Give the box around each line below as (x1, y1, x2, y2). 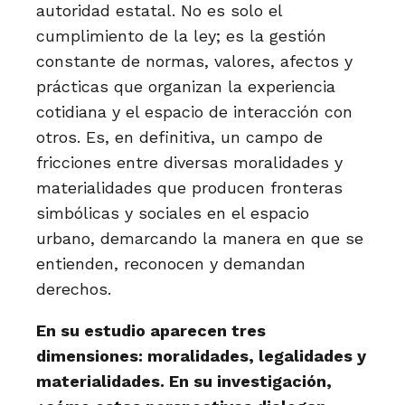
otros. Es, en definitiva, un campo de (36, 127, 323, 146)
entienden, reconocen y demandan (36, 254, 306, 273)
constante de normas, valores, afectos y (36, 52, 353, 71)
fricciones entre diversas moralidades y (36, 153, 343, 172)
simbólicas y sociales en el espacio (36, 203, 309, 222)
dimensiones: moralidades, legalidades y (36, 346, 366, 365)
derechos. (36, 279, 111, 298)
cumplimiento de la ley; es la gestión (36, 26, 326, 45)
